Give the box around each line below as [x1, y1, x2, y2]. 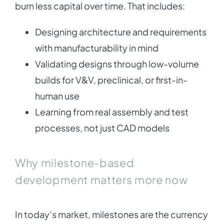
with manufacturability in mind [34, 42, 158, 54]
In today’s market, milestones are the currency [14, 208, 208, 220]
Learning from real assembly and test [34, 106, 188, 118]
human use [34, 90, 79, 102]
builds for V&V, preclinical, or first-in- [34, 74, 187, 86]
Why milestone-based [14, 155, 134, 170]
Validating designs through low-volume [34, 58, 199, 70]
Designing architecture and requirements [34, 26, 206, 38]
